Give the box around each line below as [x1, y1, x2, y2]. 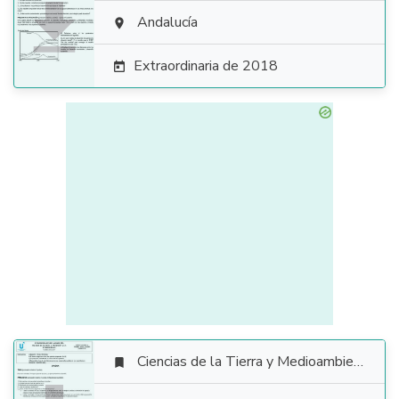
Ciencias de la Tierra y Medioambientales [137, 352, 354, 371]
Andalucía [137, 12, 198, 32]
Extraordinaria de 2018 [134, 56, 278, 76]
